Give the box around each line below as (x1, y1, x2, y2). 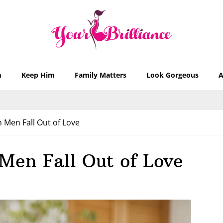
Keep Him (21, 70, 55, 80)
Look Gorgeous (146, 70, 199, 80)
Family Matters (75, 70, 126, 80)
